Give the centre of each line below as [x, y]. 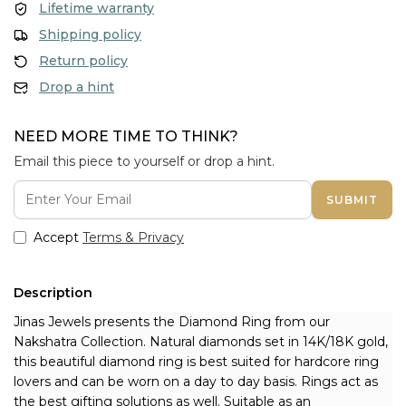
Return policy [83, 61]
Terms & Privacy [133, 237]
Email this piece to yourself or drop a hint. [144, 161]
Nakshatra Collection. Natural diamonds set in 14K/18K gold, [201, 342]
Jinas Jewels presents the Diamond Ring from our [172, 322]
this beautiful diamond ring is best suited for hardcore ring [196, 362]
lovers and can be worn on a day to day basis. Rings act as [196, 382]
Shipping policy [90, 34]
